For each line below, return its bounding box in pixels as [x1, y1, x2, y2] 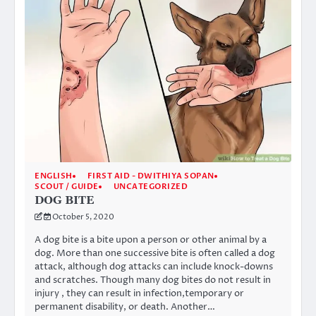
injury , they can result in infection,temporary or [35, 287, 244, 300]
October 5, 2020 [52, 212, 114, 223]
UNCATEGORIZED [113, 181, 188, 193]
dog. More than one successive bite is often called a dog [35, 247, 275, 260]
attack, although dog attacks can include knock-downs [35, 260, 273, 274]
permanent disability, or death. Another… [35, 300, 215, 314]
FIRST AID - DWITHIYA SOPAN [87, 171, 214, 182]
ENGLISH [35, 171, 73, 182]
